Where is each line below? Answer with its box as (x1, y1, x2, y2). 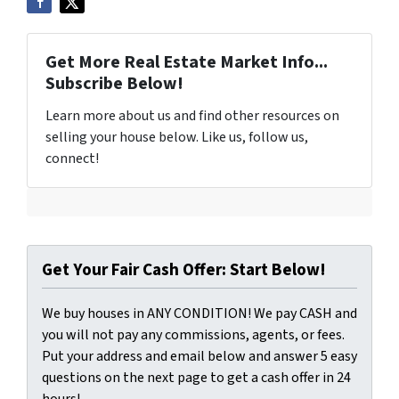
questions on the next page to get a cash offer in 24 (42, 368, 351, 387)
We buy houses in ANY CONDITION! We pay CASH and (42, 304, 357, 323)
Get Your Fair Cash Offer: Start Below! (42, 257, 326, 282)
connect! (45, 149, 99, 168)
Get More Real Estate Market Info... (45, 50, 328, 75)
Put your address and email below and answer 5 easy (42, 346, 357, 366)
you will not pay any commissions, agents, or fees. (42, 325, 345, 345)
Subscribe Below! (45, 71, 183, 96)
